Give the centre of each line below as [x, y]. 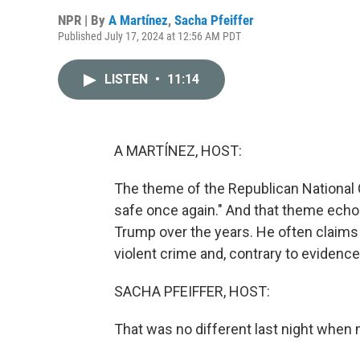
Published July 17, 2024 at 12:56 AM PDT [149, 36]
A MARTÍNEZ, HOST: [178, 151]
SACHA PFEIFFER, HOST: [192, 291]
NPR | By [83, 20]
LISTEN [128, 79]
